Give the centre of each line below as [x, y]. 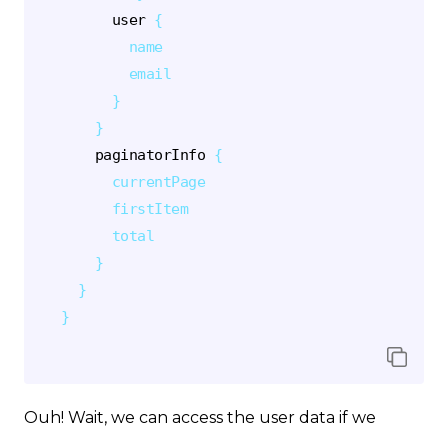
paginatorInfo [150, 155]
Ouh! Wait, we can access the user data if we [200, 418]
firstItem [150, 209]
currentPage [158, 182]
